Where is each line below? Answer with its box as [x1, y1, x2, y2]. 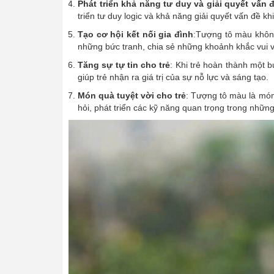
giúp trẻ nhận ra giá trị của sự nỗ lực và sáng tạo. [78, 72, 268, 83]
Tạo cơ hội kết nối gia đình [78, 29, 193, 40]
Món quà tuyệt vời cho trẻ [78, 91, 187, 101]
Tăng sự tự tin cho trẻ [78, 60, 171, 70]
